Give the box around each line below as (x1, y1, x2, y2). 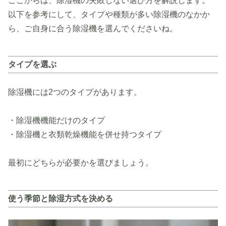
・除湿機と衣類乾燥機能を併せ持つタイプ (8, 130, 161, 139)
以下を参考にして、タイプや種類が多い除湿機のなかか (8, 10, 210, 19)
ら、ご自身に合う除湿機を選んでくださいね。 (8, 24, 178, 33)
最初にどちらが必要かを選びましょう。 (8, 158, 153, 167)
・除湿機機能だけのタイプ (8, 116, 105, 125)
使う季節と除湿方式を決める (8, 194, 113, 203)
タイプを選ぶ (8, 60, 56, 69)
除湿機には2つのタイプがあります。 (8, 88, 142, 96)
